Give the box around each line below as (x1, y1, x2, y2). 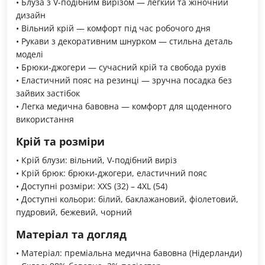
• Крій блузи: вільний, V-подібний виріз (16, 154, 177, 166)
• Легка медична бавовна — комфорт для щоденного (16, 101, 231, 112)
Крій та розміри (16, 134, 105, 149)
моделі (16, 49, 43, 60)
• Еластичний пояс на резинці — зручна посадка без (16, 75, 232, 86)
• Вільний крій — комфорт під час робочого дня (16, 22, 211, 34)
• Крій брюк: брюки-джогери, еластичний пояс (16, 167, 207, 179)
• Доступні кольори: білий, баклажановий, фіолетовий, (16, 193, 238, 205)
